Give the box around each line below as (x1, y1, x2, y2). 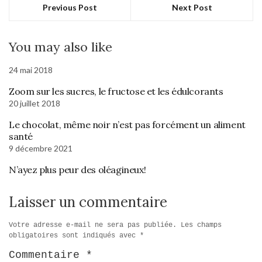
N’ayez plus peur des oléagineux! (9, 164, 146, 175)
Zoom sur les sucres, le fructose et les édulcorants (9, 85, 223, 97)
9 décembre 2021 (9, 143, 73, 153)
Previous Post (43, 2, 97, 12)
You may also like (9, 39, 112, 55)
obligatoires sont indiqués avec (9, 232, 140, 240)
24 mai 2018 (9, 65, 53, 75)
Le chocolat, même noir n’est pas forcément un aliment (9, 119, 246, 130)
